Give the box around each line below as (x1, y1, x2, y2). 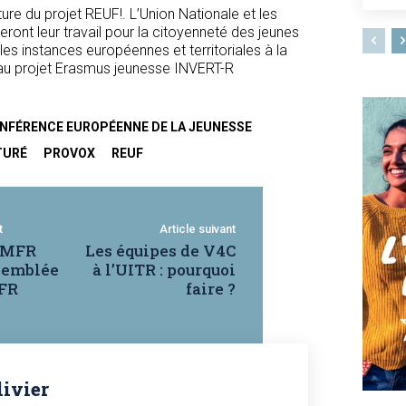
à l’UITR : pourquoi (92, 259, 236, 280)
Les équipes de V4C (84, 240, 236, 261)
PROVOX (43, 146, 95, 160)
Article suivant (159, 222, 236, 236)
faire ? (185, 278, 236, 299)
